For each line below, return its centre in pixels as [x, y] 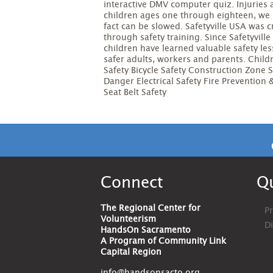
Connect [132, 183]
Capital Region [131, 253]
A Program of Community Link [163, 242]
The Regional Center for [151, 209]
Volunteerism [128, 220]
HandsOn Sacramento [146, 231]
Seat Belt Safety [135, 93]
